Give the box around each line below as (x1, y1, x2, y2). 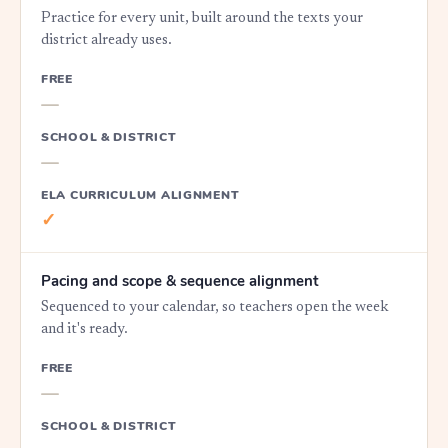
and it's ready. (41, 322, 128, 337)
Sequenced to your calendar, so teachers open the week (41, 300, 389, 315)
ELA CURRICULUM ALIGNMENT (41, 187, 240, 203)
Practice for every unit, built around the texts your (41, 11, 363, 26)
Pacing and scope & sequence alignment (41, 271, 319, 291)
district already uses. (41, 33, 172, 48)
